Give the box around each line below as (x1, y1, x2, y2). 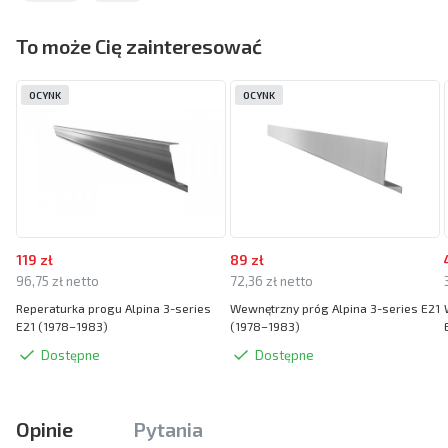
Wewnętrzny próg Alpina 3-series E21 (230, 300, 440, 315)
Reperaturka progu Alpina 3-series (16, 300, 211, 315)
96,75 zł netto (16, 272, 99, 289)
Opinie (16, 416, 73, 441)
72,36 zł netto (230, 272, 313, 289)
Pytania (133, 416, 203, 441)
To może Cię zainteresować (16, 33, 262, 58)
